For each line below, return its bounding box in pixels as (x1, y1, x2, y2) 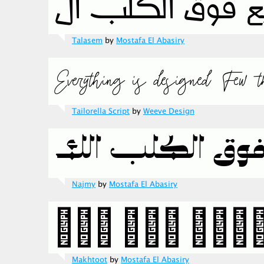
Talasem (72, 35, 103, 47)
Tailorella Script (72, 105, 130, 117)
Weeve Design (143, 105, 194, 117)
